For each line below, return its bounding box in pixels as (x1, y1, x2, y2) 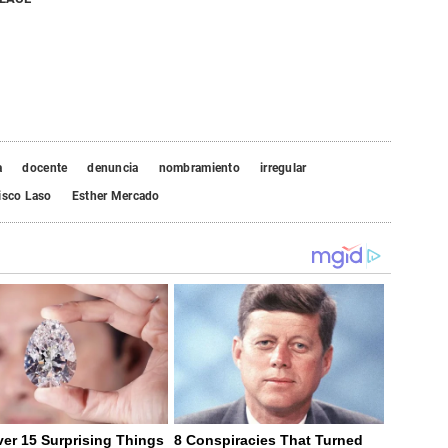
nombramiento (158, 160, 240, 175)
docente (22, 160, 68, 175)
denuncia (87, 160, 139, 175)
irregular (260, 160, 307, 175)
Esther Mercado (71, 188, 160, 203)
